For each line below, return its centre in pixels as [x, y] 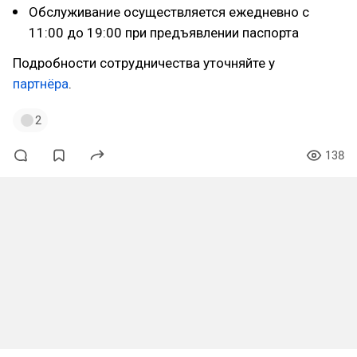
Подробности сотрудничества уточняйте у [144, 63]
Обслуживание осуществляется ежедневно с [169, 12]
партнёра [41, 84]
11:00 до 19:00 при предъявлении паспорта [164, 33]
